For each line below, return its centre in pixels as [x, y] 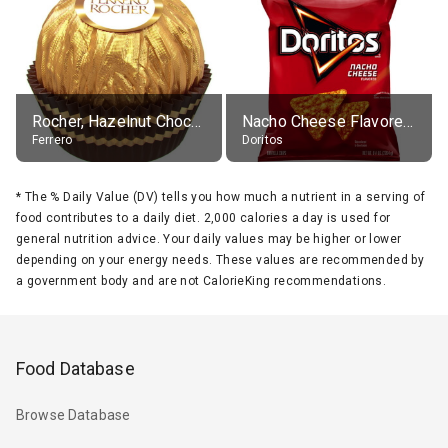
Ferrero [52, 139]
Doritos [263, 139]
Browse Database [73, 415]
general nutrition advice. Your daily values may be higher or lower [209, 238]
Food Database [75, 368]
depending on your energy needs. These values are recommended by [220, 259]
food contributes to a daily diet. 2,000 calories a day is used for [203, 217]
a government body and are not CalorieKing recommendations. [201, 280]
